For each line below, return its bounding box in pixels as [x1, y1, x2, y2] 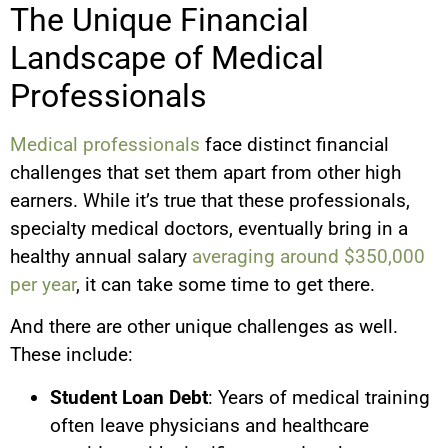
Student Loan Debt [50, 385, 208, 409]
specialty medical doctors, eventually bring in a [10, 216, 408, 240]
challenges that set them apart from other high [10, 160, 401, 184]
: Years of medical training [208, 385, 430, 409]
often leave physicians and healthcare [50, 413, 369, 437]
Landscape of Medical [10, 38, 324, 77]
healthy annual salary [10, 244, 192, 268]
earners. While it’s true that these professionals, [10, 188, 410, 212]
